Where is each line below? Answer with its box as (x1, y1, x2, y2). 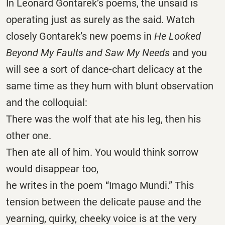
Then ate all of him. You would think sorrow (6, 146, 198, 158)
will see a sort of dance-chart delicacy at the (6, 63, 202, 75)
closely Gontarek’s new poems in (6, 30, 154, 42)
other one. (6, 129, 51, 142)
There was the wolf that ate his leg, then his (6, 113, 201, 125)
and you (170, 46, 207, 59)
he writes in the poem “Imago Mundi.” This (6, 179, 194, 191)
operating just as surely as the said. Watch (6, 13, 195, 26)
